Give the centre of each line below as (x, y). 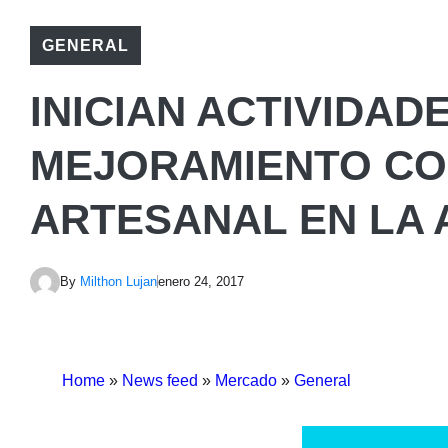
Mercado (246, 380)
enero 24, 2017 (201, 281)
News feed (160, 380)
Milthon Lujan (118, 281)
